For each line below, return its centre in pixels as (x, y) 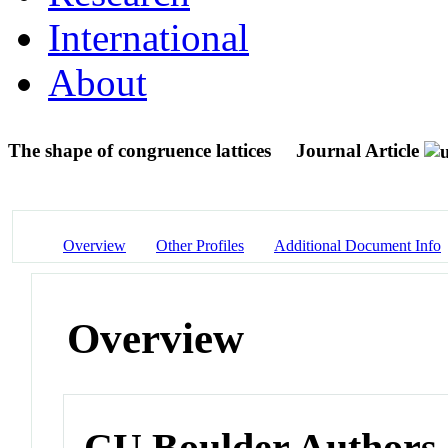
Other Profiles (200, 245)
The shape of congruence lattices (142, 150)
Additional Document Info (357, 245)
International (148, 37)
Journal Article (357, 150)
